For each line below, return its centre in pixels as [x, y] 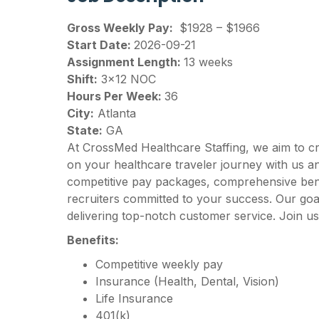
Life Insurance [135, 299]
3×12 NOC [127, 79]
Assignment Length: [126, 62]
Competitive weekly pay [159, 265]
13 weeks [209, 62]
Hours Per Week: [116, 96]
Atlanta [115, 114]
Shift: [83, 79]
